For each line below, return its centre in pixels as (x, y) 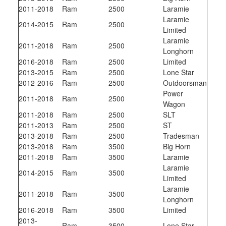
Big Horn (177, 147)
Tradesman (181, 136)
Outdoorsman (185, 83)
